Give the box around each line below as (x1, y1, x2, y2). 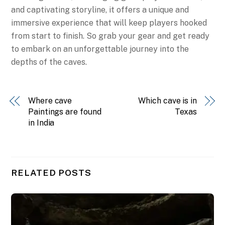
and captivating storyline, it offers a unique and (11, 5, 189, 15)
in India (28, 118, 55, 128)
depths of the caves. (11, 57, 87, 67)
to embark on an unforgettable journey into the (11, 44, 189, 54)
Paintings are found (28, 106, 101, 117)
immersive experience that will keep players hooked (11, 18, 207, 28)
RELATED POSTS (11, 167, 91, 178)
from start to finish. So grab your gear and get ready (11, 31, 210, 41)
